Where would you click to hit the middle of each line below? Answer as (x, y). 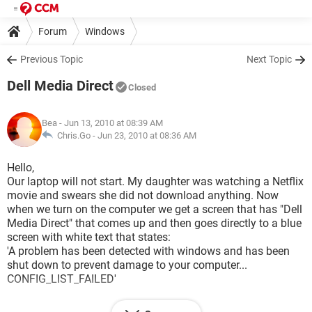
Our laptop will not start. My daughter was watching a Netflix (155, 181)
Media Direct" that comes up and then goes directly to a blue (154, 223)
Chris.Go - (75, 135)
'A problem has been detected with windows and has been (148, 251)
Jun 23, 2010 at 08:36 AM (147, 135)
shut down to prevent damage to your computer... (127, 265)
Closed (142, 87)
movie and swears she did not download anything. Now (143, 195)
